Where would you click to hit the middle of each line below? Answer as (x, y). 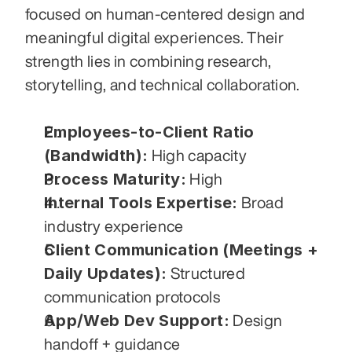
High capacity (198, 156)
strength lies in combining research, (148, 61)
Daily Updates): (106, 274)
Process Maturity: (115, 180)
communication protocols (132, 297)
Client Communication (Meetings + (181, 250)
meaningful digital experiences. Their (154, 38)
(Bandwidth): (96, 156)
